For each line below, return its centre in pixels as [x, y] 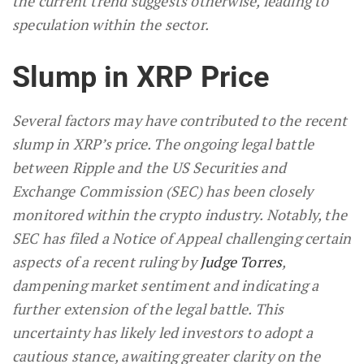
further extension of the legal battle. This [148, 309]
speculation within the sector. [110, 25]
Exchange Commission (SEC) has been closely [163, 191]
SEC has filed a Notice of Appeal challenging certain [182, 238]
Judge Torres [241, 262]
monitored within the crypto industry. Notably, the [180, 215]
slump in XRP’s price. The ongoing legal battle [163, 144]
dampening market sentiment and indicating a [166, 286]
